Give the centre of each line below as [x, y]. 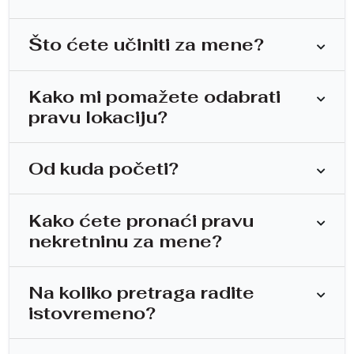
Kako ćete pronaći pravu [141, 220]
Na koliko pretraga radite [141, 292]
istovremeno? [92, 313]
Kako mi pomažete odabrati [154, 96]
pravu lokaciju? [98, 117]
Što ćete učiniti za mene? [146, 45]
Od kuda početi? [104, 169]
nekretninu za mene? [125, 241]
